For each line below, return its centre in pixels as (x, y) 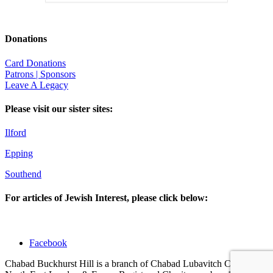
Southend (23, 174)
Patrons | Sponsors (40, 74)
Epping (19, 154)
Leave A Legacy (37, 85)
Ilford (16, 133)
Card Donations (35, 63)
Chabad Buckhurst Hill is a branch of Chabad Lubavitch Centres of (134, 263)
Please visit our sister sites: (59, 108)
